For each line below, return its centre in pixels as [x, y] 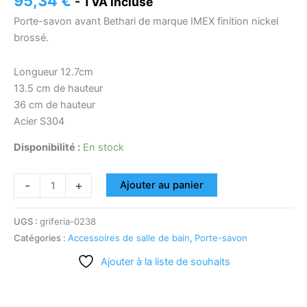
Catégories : [41, 237]
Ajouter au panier [161, 185]
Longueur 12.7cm [53, 72]
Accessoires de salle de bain [129, 237]
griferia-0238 [68, 221]
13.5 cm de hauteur [58, 88]
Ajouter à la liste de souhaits [165, 262]
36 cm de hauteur [54, 105]
